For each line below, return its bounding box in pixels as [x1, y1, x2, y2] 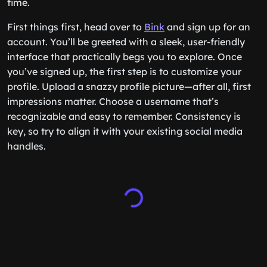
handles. [7, 140, 46, 152]
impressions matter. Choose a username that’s [7, 95, 219, 107]
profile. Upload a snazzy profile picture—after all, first [7, 80, 251, 92]
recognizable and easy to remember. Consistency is [7, 110, 241, 122]
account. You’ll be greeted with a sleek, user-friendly [7, 36, 245, 48]
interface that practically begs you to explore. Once [7, 51, 242, 63]
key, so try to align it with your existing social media [7, 125, 243, 137]
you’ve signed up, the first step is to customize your [7, 66, 241, 77]
